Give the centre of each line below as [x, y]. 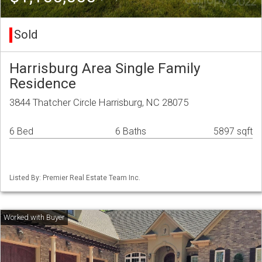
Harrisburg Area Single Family [105, 68]
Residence [43, 84]
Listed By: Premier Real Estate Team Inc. [75, 178]
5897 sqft [233, 132]
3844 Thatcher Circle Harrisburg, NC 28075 [99, 103]
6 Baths [131, 132]
